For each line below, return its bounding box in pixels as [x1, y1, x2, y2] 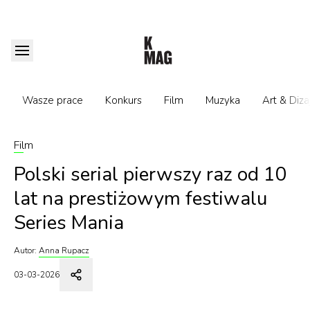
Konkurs [105, 93, 142, 107]
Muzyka [206, 93, 240, 107]
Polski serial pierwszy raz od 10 [14, 161, 287, 188]
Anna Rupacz [39, 245, 89, 256]
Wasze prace [22, 93, 83, 107]
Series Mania [14, 210, 124, 236]
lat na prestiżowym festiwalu [14, 185, 267, 212]
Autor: [14, 245, 37, 256]
